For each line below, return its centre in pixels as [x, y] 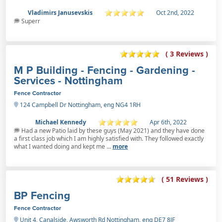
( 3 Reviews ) [187, 54]
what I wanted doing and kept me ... [63, 146]
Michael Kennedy [61, 122]
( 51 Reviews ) [185, 179]
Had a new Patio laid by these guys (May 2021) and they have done [112, 130]
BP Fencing [42, 195]
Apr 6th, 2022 [168, 122]
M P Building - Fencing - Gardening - [105, 70]
